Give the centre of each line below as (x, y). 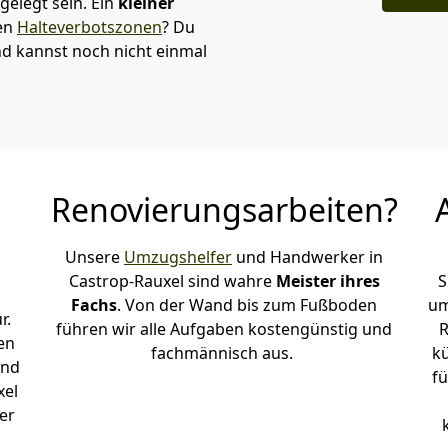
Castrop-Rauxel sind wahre (172, 281)
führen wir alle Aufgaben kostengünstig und (224, 329)
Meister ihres (327, 281)
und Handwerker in (307, 257)
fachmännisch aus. (224, 353)
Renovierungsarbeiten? (224, 209)
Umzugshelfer (178, 257)
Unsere (94, 257)
